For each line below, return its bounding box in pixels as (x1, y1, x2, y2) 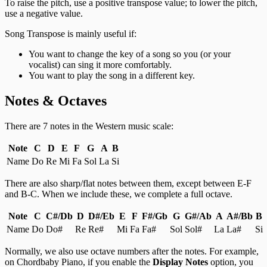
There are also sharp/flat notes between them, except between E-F (5, 178, 252, 189)
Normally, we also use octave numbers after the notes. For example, (5, 246, 259, 257)
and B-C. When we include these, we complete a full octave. (5, 189, 232, 200)
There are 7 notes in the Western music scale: (5, 121, 173, 132)
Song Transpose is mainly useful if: (5, 29, 136, 39)
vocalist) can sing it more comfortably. (29, 60, 172, 70)
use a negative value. (5, 8, 83, 19)
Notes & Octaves (5, 93, 107, 109)
